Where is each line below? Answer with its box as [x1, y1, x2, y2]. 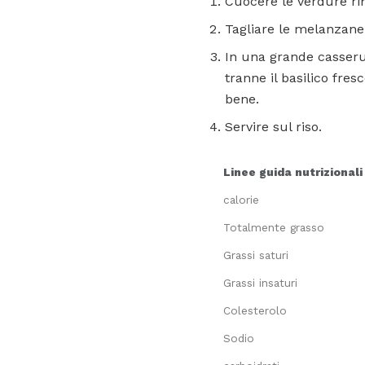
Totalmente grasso [223, 221, 324, 235]
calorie [223, 193, 259, 207]
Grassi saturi [223, 248, 288, 262]
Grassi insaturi [223, 276, 297, 290]
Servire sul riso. [225, 119, 322, 135]
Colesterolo [223, 304, 287, 318]
